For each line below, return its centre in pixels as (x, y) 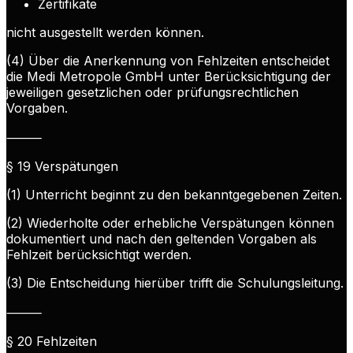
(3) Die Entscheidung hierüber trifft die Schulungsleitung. (175, 283)
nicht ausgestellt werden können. (105, 33)
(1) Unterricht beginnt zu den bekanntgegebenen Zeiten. (174, 195)
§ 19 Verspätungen (62, 167)
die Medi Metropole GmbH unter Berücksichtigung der (169, 77)
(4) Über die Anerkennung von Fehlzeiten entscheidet (168, 61)
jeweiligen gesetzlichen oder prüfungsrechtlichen (152, 93)
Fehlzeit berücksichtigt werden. (99, 255)
